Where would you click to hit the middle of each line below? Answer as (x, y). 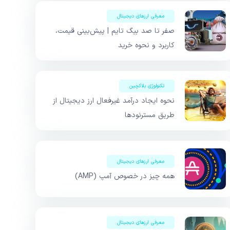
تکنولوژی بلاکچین (147, 86)
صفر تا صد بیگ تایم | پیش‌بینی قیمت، (115, 31)
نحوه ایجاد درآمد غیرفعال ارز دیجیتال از (114, 101)
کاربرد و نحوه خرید (146, 46)
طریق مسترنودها (150, 116)
